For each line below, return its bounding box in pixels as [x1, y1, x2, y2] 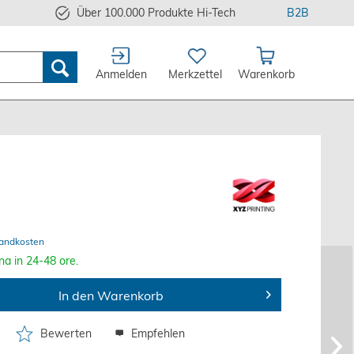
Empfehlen [127, 326, 185, 341]
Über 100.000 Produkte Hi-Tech [77, 6, 236, 20]
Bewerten [36, 326, 95, 341]
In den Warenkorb [58, 288, 164, 304]
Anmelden [95, 67, 147, 82]
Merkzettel [168, 67, 223, 82]
